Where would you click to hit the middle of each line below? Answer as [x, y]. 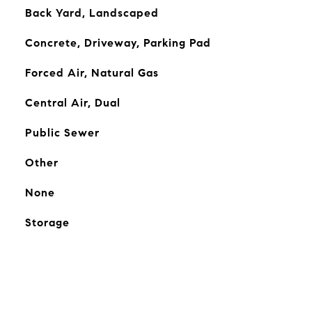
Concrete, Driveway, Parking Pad [118, 43]
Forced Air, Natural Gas [92, 73]
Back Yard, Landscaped [92, 13]
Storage [47, 223]
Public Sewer [62, 133]
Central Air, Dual [72, 103]
